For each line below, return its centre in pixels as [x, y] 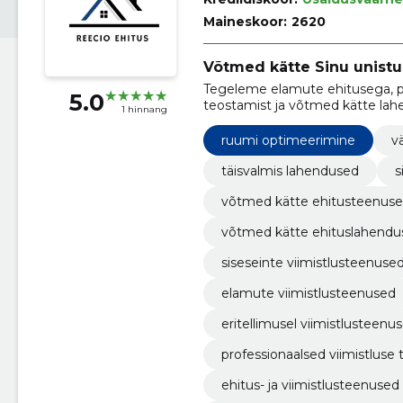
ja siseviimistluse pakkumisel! [293, 121]
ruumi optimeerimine [288, 140]
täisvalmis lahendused [290, 170]
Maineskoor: [245, 22]
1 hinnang [144, 110]
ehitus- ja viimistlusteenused [310, 385]
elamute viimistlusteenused [308, 293]
